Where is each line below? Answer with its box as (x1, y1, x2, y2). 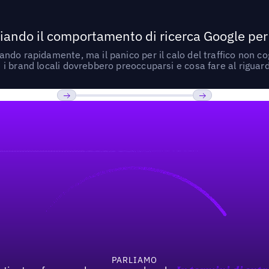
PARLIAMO (111, 255, 158, 266)
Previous (57, 106, 99, 120)
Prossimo (193, 106, 238, 120)
